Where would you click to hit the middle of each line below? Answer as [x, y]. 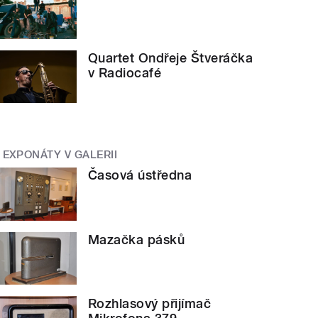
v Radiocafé [125, 72]
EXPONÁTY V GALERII [60, 155]
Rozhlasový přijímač [150, 304]
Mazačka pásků [137, 239]
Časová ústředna [140, 175]
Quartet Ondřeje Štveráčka [171, 57]
